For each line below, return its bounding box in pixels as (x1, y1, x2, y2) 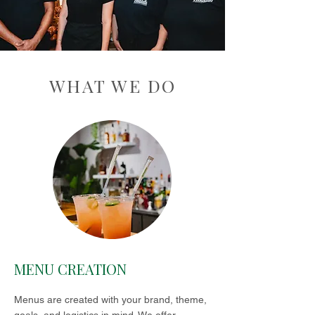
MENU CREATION (14, 259, 127, 278)
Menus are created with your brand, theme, (14, 294, 207, 305)
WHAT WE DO (49, 74, 176, 97)
